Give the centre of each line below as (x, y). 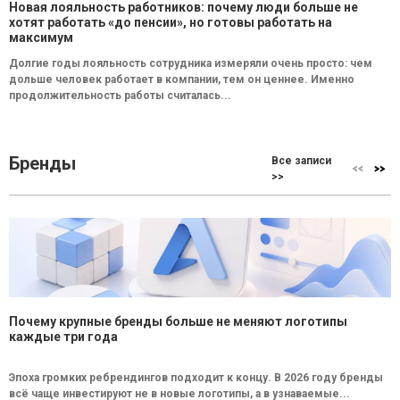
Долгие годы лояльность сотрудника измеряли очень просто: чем (191, 63)
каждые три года (63, 336)
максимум (41, 37)
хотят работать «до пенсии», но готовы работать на (171, 22)
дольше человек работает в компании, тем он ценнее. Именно (182, 79)
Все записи (302, 160)
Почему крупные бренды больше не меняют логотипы (178, 321)
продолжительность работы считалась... (120, 95)
